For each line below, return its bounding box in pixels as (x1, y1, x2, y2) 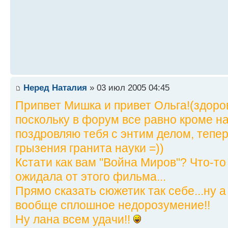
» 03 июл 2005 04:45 (87, 82, 169, 93)
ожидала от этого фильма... (15, 170, 166, 184)
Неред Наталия (23, 82, 87, 93)
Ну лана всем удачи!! (15, 213, 133, 226)
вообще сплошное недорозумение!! (15, 198, 210, 212)
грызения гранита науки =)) (15, 141, 164, 155)
